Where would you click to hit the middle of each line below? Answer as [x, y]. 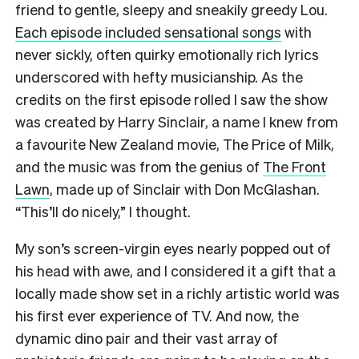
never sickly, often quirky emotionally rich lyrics [167, 54]
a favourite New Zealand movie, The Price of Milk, [175, 144]
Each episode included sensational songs [148, 32]
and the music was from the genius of [139, 166]
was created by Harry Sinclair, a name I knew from [177, 121]
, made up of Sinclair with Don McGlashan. [185, 189]
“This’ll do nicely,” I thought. [103, 211]
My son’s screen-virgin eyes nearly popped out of [173, 248]
